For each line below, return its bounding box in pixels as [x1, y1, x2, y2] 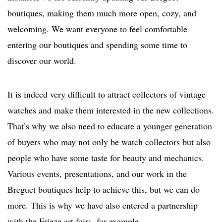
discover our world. [7, 54, 76, 66]
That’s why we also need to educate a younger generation [7, 119, 212, 132]
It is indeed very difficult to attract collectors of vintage [7, 88, 206, 100]
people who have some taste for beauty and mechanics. [7, 151, 204, 164]
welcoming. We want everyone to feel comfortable [7, 22, 187, 35]
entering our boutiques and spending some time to [7, 38, 187, 51]
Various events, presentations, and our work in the [7, 167, 187, 179]
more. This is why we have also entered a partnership [7, 199, 198, 211]
